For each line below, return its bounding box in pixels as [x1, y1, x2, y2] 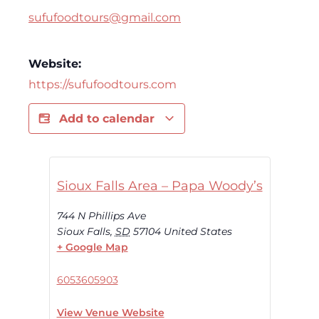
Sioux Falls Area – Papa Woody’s [56, 177, 263, 194]
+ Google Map [56, 240, 128, 253]
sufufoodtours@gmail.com [28, 10, 181, 24]
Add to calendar [59, 111, 158, 125]
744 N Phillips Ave [56, 209, 146, 222]
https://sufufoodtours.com [28, 77, 177, 91]
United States [163, 224, 232, 238]
